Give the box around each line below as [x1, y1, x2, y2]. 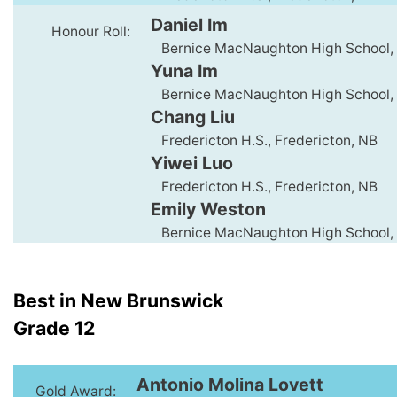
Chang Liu [151, 105, 235, 128]
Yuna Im [151, 59, 218, 82]
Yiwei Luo [151, 152, 233, 174]
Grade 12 [13, 316, 95, 340]
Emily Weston [151, 198, 266, 220]
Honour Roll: [51, 22, 130, 40]
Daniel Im [151, 13, 228, 35]
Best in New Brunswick [13, 289, 223, 313]
